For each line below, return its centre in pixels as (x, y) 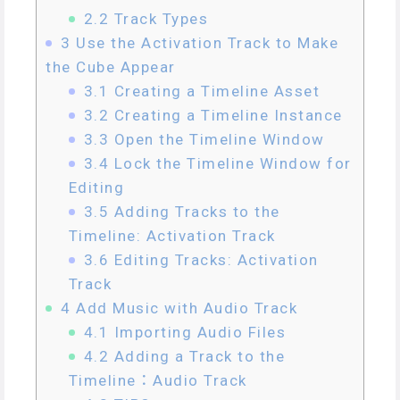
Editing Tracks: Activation (214, 260)
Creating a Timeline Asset (214, 92)
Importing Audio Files (197, 333)
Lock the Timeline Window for (230, 164)
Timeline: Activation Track (172, 236)
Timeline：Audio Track (158, 381)
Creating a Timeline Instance (226, 116)
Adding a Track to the (197, 357)
